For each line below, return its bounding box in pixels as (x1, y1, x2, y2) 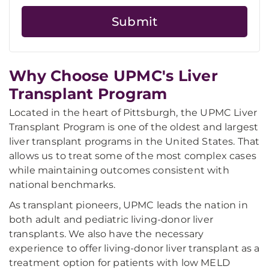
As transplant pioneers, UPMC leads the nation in (9, 199, 248, 211)
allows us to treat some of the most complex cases (9, 150, 256, 162)
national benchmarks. (9, 179, 116, 191)
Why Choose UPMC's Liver (9, 67, 218, 85)
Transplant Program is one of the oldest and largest (9, 121, 259, 133)
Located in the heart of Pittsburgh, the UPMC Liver (9, 107, 258, 119)
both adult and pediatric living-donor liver (9, 214, 213, 226)
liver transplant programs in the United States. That (9, 136, 260, 148)
